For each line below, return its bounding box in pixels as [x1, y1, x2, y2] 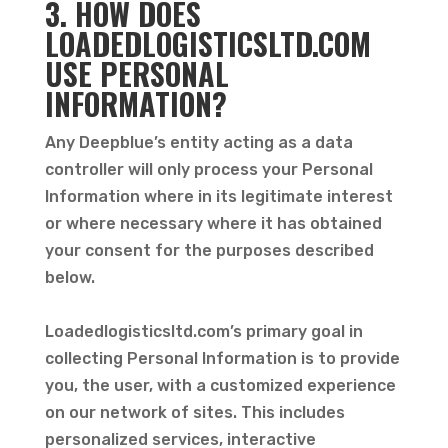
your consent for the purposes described [44, 241, 374, 260]
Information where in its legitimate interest [44, 187, 393, 206]
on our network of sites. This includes [44, 403, 345, 422]
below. [44, 268, 99, 287]
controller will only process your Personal [44, 160, 373, 179]
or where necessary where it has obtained [44, 214, 382, 233]
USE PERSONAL [44, 51, 229, 96]
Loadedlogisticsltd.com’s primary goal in [44, 322, 363, 341]
